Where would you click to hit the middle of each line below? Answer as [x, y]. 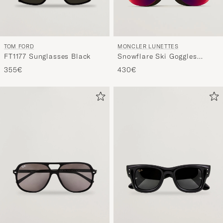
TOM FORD [19, 46]
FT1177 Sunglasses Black [48, 56]
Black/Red [136, 65]
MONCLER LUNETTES [148, 46]
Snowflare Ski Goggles [157, 56]
